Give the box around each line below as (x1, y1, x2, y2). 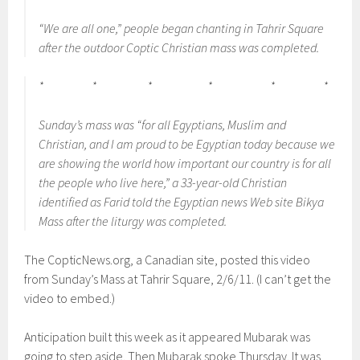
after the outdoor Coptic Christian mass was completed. (39, 39, 320, 55)
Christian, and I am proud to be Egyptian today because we (39, 136, 336, 152)
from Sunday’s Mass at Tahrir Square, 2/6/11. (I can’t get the (24, 271, 332, 287)
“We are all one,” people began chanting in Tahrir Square (39, 20, 325, 36)
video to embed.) (24, 290, 116, 306)
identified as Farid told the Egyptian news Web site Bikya (39, 194, 325, 210)
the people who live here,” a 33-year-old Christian (39, 174, 288, 190)
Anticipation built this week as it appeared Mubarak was (24, 329, 311, 345)
